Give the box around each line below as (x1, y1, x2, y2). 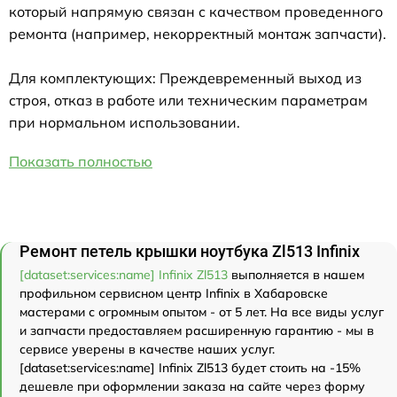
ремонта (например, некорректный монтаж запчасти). (9, 25, 386, 43)
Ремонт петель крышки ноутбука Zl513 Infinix (19, 242, 360, 261)
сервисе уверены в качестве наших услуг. (19, 341, 275, 358)
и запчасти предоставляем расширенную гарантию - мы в (19, 323, 374, 339)
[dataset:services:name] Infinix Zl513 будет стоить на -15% (19, 360, 361, 377)
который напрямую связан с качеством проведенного (9, 3, 383, 21)
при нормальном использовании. (9, 113, 240, 132)
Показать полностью (9, 152, 152, 171)
